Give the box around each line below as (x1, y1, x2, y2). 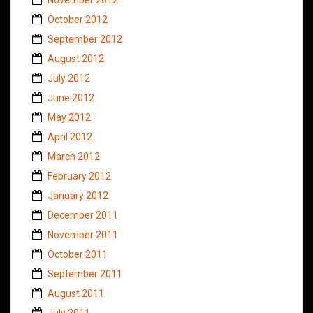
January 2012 (48, 189, 108, 201)
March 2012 (48, 150, 100, 162)
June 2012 (48, 92, 94, 103)
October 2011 (48, 248, 108, 260)
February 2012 (48, 170, 111, 182)
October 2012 (48, 13, 108, 25)
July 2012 (48, 72, 90, 84)
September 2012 (48, 33, 122, 45)
